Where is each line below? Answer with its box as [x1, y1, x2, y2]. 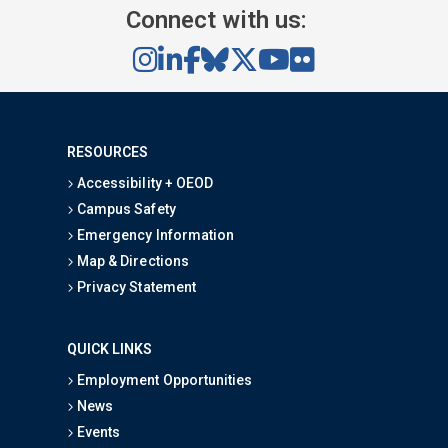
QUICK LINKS [67, 341, 153, 357]
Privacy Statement [74, 279, 196, 295]
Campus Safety [74, 201, 176, 217]
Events [74, 424, 121, 440]
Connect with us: [125, 6, 307, 34]
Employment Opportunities [74, 372, 252, 388]
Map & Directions [74, 253, 189, 269]
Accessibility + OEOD [74, 175, 213, 191]
